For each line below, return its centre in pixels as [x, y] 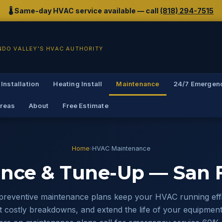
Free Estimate [85, 106]
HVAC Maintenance [121, 148]
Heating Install [78, 84]
